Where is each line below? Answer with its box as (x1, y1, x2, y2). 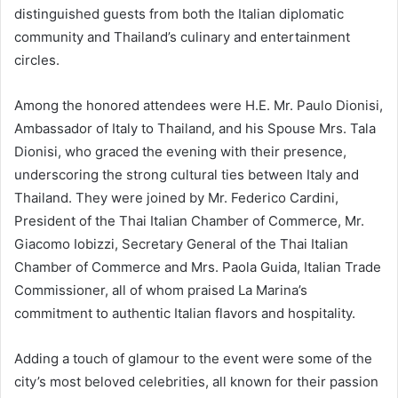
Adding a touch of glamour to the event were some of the (14, 349, 372, 367)
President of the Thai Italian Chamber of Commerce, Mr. (14, 211, 364, 229)
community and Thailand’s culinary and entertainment (14, 28, 350, 45)
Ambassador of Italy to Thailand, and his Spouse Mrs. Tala (14, 119, 376, 137)
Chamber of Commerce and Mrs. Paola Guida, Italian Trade (14, 258, 381, 275)
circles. (14, 51, 60, 68)
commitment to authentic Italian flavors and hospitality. (14, 304, 355, 322)
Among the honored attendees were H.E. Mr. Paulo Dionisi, (14, 96, 383, 114)
